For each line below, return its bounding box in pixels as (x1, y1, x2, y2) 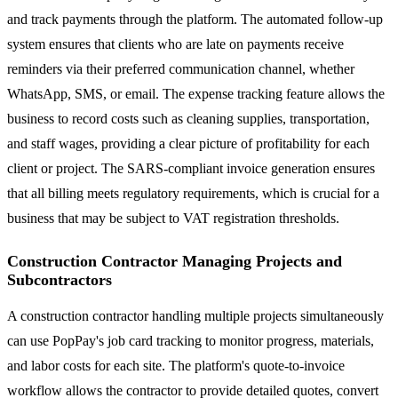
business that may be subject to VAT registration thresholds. (7, 210, 339, 226)
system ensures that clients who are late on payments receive (7, 36, 344, 52)
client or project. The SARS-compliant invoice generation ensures (7, 160, 375, 176)
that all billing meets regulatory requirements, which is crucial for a (7, 185, 379, 201)
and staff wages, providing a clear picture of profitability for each (7, 135, 370, 151)
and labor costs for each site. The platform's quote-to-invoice (7, 357, 345, 373)
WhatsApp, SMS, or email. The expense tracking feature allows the (7, 85, 385, 101)
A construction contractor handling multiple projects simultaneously (7, 307, 384, 323)
